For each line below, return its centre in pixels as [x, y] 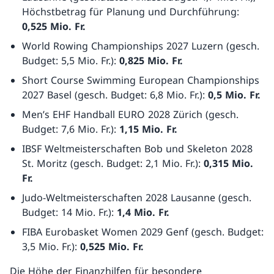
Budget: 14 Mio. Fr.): [69, 212]
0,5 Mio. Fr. [234, 95]
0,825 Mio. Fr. [151, 61]
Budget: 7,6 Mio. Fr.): [71, 129]
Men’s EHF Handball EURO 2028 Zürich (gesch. [130, 114]
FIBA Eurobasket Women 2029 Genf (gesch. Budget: [143, 232]
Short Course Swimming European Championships [141, 80]
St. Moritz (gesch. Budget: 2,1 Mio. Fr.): [113, 163]
